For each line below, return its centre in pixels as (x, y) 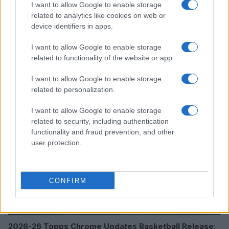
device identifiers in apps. (72, 26)
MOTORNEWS (38, 84)
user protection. (56, 143)
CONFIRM (68, 180)
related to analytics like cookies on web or (98, 15)
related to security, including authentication (100, 121)
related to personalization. (73, 89)
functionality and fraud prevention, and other (103, 132)
